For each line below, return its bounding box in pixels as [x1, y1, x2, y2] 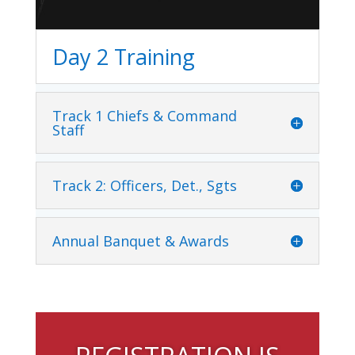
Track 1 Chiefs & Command [52, 105, 237, 125]
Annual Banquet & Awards [52, 231, 229, 250]
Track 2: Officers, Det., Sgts [52, 175, 237, 195]
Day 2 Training [52, 41, 195, 71]
